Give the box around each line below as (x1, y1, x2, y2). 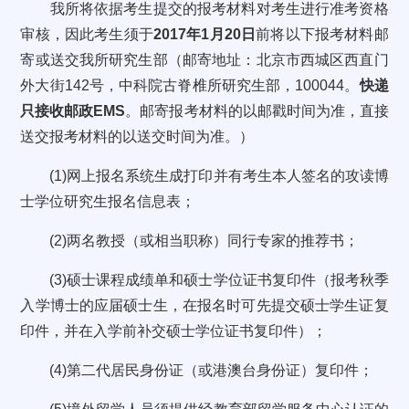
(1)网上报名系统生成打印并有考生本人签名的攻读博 (20, 168, 389, 184)
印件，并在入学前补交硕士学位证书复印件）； (20, 323, 328, 339)
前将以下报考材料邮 (256, 26, 389, 42)
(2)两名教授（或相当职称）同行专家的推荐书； (20, 233, 360, 248)
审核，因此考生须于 (20, 26, 154, 42)
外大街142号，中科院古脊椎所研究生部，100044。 (20, 78, 360, 93)
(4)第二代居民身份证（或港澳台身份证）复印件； (20, 362, 374, 378)
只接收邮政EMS (20, 103, 126, 119)
